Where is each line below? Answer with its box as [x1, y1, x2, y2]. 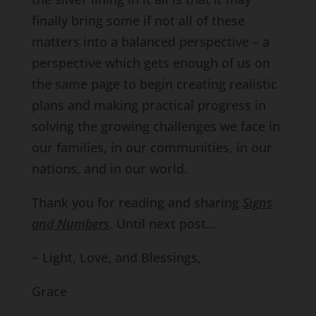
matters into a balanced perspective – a [31, 33, 269, 50]
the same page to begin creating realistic [31, 75, 277, 92]
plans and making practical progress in [31, 97, 266, 114]
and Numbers [31, 215, 109, 232]
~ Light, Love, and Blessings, [31, 249, 201, 266]
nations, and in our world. [31, 160, 188, 177]
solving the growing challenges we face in [31, 118, 280, 135]
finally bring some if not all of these [31, 12, 245, 29]
